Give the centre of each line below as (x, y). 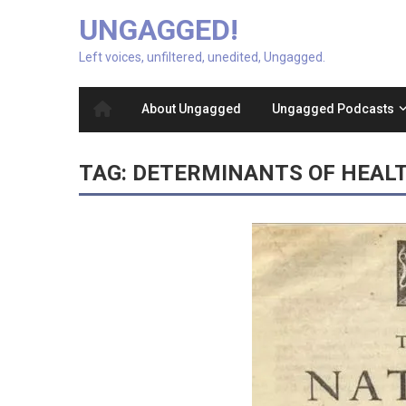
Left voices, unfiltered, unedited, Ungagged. (202, 58)
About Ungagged (191, 109)
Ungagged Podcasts (333, 109)
